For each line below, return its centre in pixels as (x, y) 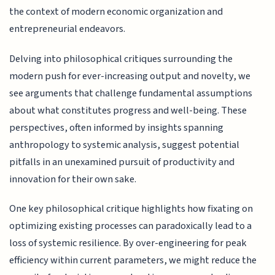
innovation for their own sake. (73, 179)
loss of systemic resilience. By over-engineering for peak (128, 243)
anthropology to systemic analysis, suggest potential (125, 145)
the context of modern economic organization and (116, 12)
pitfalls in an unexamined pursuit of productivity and (122, 162)
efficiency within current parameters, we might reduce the (133, 261)
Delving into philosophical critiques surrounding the (121, 59)
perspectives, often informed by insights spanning (117, 127)
